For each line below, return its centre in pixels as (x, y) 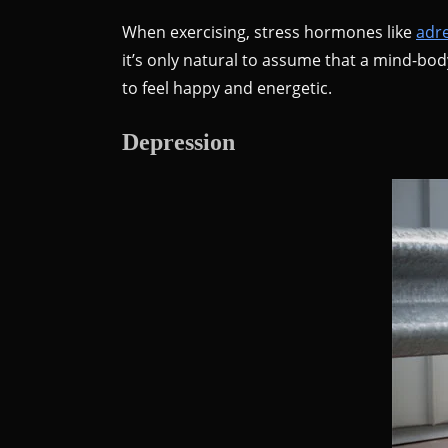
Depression (178, 141)
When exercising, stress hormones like (269, 31)
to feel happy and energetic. (227, 87)
